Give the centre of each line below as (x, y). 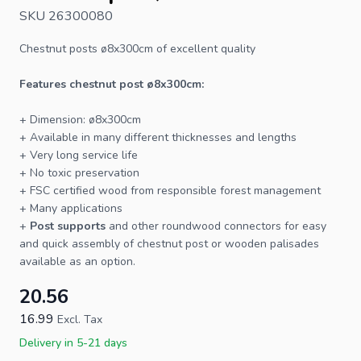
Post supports (68, 226)
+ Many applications (71, 208)
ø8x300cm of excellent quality (176, 48)
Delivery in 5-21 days (73, 342)
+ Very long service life (79, 155)
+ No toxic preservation (79, 172)
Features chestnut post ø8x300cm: (112, 84)
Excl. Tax (80, 319)
